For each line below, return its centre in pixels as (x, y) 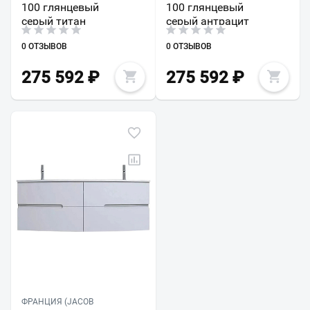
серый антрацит (207, 21)
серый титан (54, 21)
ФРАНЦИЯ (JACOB (57, 302)
